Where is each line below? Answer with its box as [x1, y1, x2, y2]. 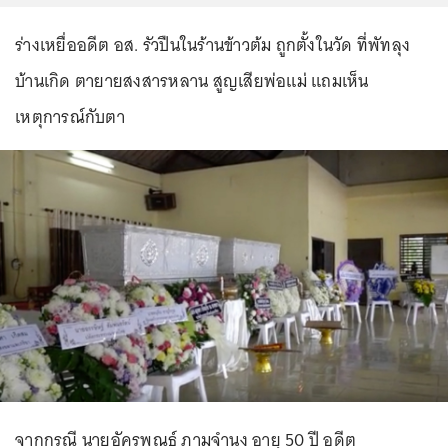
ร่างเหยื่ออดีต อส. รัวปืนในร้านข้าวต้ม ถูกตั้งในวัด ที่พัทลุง [15, 30, 410, 60]
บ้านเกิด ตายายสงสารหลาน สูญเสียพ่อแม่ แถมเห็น [15, 66, 369, 96]
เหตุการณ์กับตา [15, 102, 125, 132]
